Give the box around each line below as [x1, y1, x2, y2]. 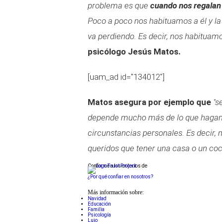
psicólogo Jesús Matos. [88, 47, 183, 56]
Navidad [88, 196, 107, 201]
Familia [88, 207, 105, 212]
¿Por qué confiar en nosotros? [88, 174, 153, 179]
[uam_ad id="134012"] [88, 72, 165, 82]
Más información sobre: [88, 189, 144, 196]
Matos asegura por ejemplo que [88, 97, 211, 107]
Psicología [88, 212, 111, 218]
